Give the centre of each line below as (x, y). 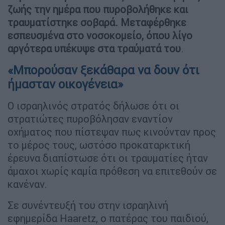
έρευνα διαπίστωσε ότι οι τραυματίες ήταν (108, 158)
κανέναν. (27, 184)
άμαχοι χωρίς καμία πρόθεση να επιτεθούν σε (112, 171)
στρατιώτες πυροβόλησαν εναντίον (90, 119)
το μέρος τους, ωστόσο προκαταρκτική (99, 145)
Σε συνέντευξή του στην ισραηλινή (88, 205)
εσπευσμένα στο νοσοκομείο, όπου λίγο (100, 35)
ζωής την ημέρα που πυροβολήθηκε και (98, 9)
